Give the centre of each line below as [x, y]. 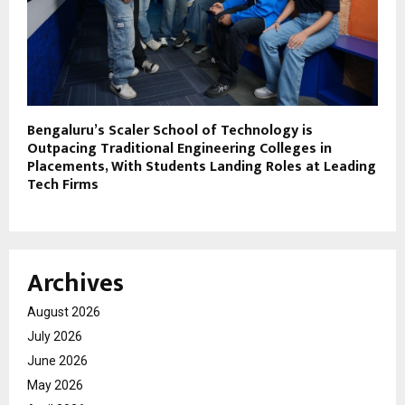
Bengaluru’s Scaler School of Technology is [170, 131]
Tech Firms [63, 185]
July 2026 [55, 337]
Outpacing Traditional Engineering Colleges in [179, 149]
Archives [75, 284]
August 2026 [64, 312]
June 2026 [57, 361]
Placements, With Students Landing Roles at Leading [202, 167]
